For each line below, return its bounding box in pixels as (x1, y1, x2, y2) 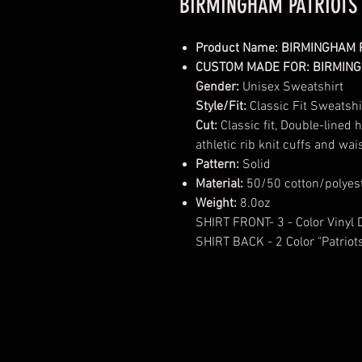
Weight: (196, 196, 240, 212)
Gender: (196, 79, 239, 95)
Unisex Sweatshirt (239, 79, 343, 95)
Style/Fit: (196, 99, 246, 115)
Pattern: (196, 157, 239, 173)
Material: (196, 176, 243, 192)
